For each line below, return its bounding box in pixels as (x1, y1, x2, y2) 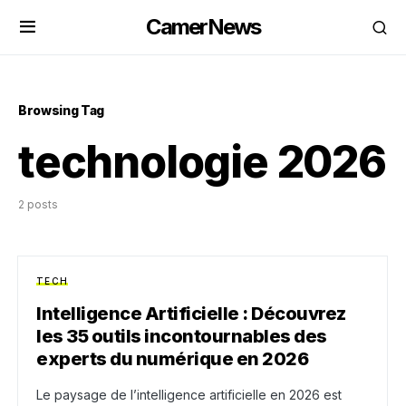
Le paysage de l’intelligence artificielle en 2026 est (36, 387, 342, 402)
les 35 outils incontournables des (36, 325, 327, 347)
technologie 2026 (18, 135, 386, 188)
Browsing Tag (18, 102, 104, 118)
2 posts (18, 198, 58, 211)
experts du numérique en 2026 (36, 348, 308, 370)
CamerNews (145, 14, 261, 40)
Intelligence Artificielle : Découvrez (36, 303, 346, 324)
